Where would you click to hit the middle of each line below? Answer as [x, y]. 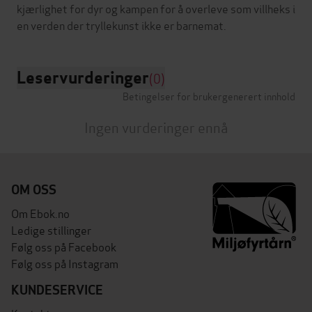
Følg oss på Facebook [64, 246]
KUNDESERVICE [57, 290]
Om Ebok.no [40, 212]
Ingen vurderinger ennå [156, 126]
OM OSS [34, 189]
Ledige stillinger [51, 229]
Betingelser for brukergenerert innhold [209, 95]
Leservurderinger [83, 77]
